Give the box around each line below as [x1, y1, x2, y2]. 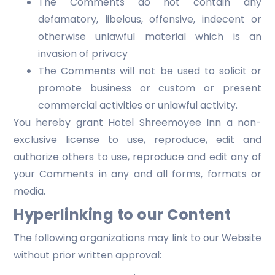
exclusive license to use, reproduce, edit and [14, 133, 261, 147]
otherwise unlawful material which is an [38, 29, 261, 44]
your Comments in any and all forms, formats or [14, 167, 261, 181]
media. [14, 184, 45, 198]
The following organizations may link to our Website [14, 231, 261, 245]
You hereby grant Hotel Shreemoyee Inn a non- [14, 115, 261, 130]
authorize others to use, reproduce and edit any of [14, 150, 261, 164]
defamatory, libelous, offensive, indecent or [38, 12, 261, 26]
